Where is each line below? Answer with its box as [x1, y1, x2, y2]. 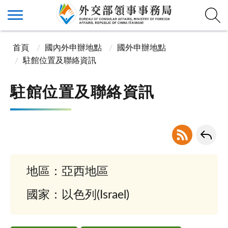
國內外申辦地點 [44, 43, 102, 52]
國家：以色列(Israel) [26, 189, 130, 201]
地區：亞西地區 [26, 165, 109, 177]
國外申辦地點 [117, 43, 166, 52]
